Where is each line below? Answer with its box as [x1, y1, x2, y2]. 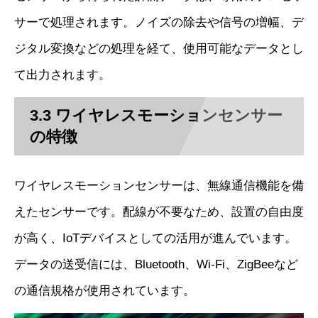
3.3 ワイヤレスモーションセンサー [30, 106, 283, 124]
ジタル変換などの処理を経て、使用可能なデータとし [14, 41, 304, 55]
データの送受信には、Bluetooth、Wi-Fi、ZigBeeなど [14, 258, 298, 272]
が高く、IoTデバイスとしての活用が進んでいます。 [14, 231, 297, 246]
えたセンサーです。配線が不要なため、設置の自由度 [14, 205, 304, 219]
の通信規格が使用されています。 [14, 284, 195, 298]
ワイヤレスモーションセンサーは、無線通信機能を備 [14, 179, 304, 193]
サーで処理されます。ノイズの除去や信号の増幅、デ [14, 15, 304, 29]
